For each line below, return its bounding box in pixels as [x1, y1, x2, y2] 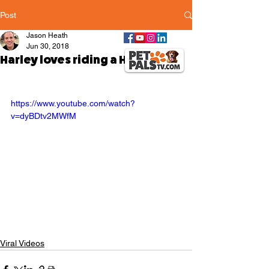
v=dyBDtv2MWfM [11, 111, 76, 121]
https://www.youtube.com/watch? [11, 98, 135, 108]
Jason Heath [26, 31, 68, 40]
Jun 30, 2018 [26, 42, 69, 50]
